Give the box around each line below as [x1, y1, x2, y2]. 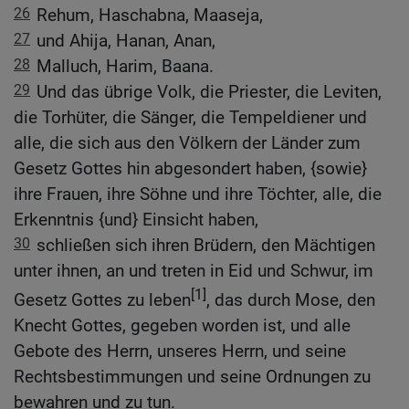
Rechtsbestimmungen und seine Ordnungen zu [14, 366, 371, 388]
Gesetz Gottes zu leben [14, 289, 191, 311]
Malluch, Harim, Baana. [37, 55, 214, 77]
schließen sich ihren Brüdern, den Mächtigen [37, 234, 375, 256]
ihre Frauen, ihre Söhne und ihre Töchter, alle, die [14, 183, 382, 204]
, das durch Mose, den [206, 289, 375, 311]
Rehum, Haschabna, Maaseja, [37, 4, 263, 26]
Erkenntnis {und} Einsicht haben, [14, 208, 258, 230]
